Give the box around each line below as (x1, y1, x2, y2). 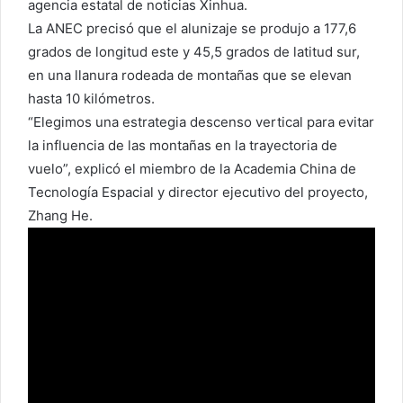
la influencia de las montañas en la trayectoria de (28, 136, 337, 154)
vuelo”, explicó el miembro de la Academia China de (28, 159, 356, 177)
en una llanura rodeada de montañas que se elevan (28, 66, 352, 84)
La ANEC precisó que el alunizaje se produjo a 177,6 (28, 19, 356, 37)
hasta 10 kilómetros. (28, 89, 155, 107)
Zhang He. (28, 206, 93, 224)
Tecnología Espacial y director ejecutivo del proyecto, (28, 183, 368, 201)
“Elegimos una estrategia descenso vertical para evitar (28, 112, 374, 130)
